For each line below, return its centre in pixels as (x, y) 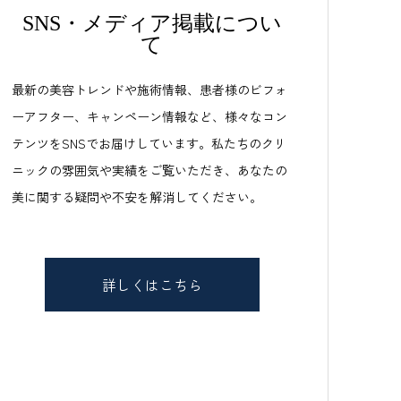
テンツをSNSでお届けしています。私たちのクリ (149, 143)
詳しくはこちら (152, 285)
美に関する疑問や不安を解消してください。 (137, 197)
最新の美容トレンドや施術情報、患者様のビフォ (149, 90)
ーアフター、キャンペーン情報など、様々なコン (149, 116)
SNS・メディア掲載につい (152, 23)
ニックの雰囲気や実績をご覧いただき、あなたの (149, 170)
